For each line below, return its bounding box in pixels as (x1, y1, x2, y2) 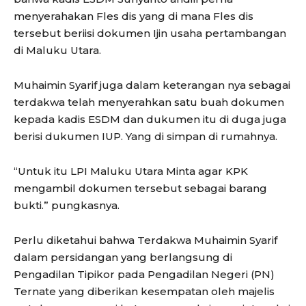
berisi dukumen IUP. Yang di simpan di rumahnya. (14, 130, 277, 143)
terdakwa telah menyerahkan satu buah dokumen (14, 96, 284, 109)
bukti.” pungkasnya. (14, 199, 120, 212)
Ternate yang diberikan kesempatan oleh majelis (14, 285, 275, 298)
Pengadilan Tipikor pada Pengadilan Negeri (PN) (14, 268, 275, 281)
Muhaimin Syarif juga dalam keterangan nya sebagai (14, 79, 290, 92)
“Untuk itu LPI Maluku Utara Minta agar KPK (14, 165, 248, 178)
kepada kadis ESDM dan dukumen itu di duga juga (14, 113, 286, 126)
